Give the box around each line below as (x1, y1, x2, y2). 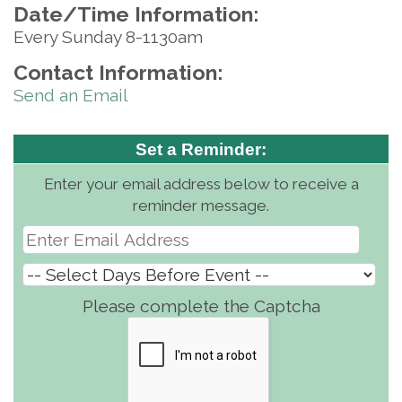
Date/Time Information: (13, 2, 258, 26)
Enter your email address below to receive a (43, 175, 359, 193)
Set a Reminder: (135, 140, 267, 159)
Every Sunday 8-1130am (13, 27, 203, 47)
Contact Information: (13, 60, 223, 84)
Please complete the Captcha (82, 296, 320, 316)
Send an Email (13, 85, 128, 105)
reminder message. (133, 197, 269, 214)
